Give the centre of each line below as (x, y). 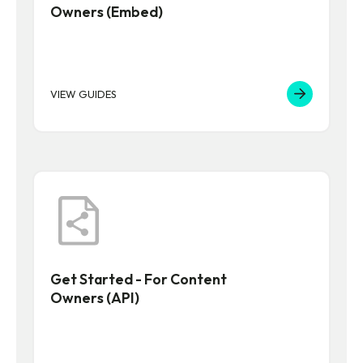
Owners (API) (95, 298)
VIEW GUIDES (83, 94)
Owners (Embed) (107, 12)
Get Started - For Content (139, 280)
